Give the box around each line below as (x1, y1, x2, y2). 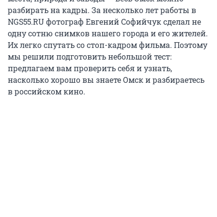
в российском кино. (8, 86, 85, 97)
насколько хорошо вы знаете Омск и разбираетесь (8, 75, 204, 85)
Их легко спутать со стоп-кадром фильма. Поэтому (8, 40, 207, 50)
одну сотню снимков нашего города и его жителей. (8, 28, 208, 39)
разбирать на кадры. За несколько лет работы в (8, 5, 196, 15)
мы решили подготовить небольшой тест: (8, 51, 171, 62)
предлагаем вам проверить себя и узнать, (8, 63, 172, 74)
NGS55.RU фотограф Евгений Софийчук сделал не (8, 16, 201, 27)
